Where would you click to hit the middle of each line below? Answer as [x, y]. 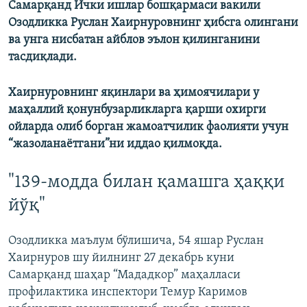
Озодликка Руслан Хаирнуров [90, 23]
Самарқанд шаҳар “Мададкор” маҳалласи [124, 275]
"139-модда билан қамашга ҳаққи [146, 183]
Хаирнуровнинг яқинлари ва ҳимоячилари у [134, 93]
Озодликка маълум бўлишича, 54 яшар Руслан [136, 241]
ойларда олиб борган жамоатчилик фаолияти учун [148, 127]
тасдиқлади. [42, 58]
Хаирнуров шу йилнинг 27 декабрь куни [121, 258]
